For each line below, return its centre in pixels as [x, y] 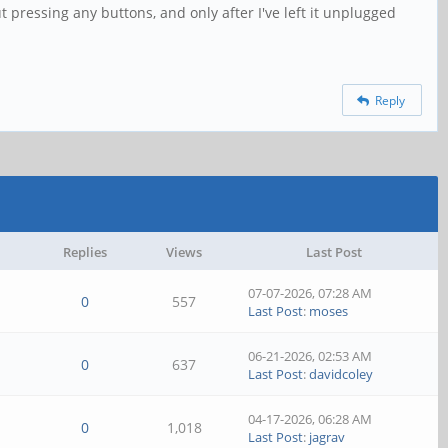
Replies [85, 252]
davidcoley [341, 374]
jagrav [327, 437]
